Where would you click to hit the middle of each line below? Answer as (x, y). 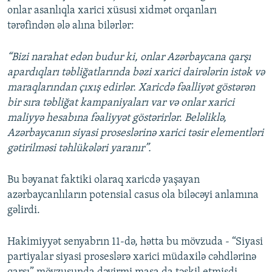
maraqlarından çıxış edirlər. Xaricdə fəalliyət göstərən (131, 87)
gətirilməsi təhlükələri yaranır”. (79, 148)
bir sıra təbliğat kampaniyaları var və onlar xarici (121, 103)
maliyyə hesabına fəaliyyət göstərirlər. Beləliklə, (117, 118)
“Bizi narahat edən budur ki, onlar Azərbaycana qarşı (129, 57)
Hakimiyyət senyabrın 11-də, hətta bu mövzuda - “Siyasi (135, 242)
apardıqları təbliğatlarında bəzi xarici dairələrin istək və (136, 72)
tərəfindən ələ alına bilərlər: (71, 25)
